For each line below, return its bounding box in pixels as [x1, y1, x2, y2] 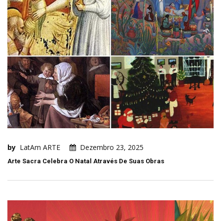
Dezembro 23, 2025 [80, 143, 144, 152]
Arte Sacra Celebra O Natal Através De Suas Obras [7, 157, 164, 165]
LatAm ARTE [20, 143, 60, 152]
